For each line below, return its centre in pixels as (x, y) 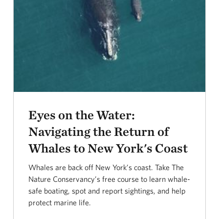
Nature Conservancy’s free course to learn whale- (109, 179)
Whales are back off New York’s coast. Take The (106, 167)
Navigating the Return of (98, 131)
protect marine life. (59, 203)
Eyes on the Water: (81, 115)
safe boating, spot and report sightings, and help (107, 191)
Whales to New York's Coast (108, 148)
